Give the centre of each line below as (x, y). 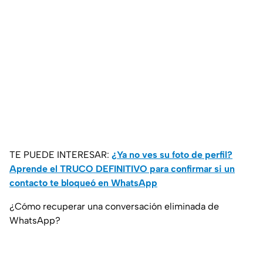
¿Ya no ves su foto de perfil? (172, 155)
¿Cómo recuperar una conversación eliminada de (114, 207)
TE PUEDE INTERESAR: (60, 155)
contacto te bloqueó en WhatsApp (83, 183)
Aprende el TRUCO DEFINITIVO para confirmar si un (122, 169)
